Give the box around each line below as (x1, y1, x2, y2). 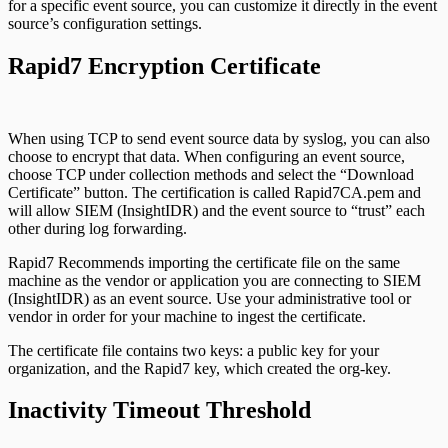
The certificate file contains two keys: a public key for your (8, 341, 379, 359)
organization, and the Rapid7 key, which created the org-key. (8, 359, 391, 377)
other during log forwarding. (8, 219, 187, 237)
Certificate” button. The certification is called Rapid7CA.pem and (8, 183, 421, 201)
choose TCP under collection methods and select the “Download (8, 165, 414, 183)
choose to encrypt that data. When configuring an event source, (8, 147, 405, 165)
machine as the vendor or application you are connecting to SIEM (8, 271, 421, 289)
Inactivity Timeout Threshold (8, 397, 311, 424)
